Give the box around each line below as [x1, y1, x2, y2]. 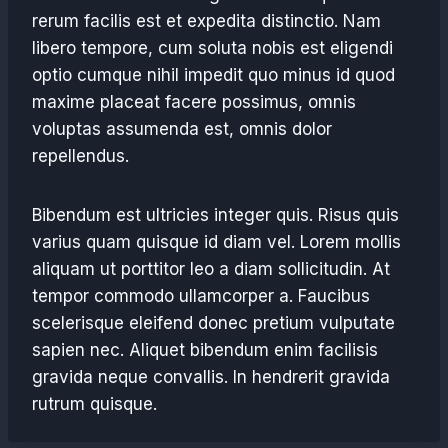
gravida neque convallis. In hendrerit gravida [32, 367, 390, 387]
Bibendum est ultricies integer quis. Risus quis [32, 205, 399, 225]
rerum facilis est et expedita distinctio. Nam [32, 11, 381, 31]
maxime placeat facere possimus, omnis [32, 92, 356, 112]
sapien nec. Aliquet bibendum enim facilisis [32, 340, 378, 360]
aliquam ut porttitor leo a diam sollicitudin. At [32, 259, 390, 279]
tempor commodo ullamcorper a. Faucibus [32, 286, 370, 306]
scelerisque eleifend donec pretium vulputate [32, 313, 395, 333]
